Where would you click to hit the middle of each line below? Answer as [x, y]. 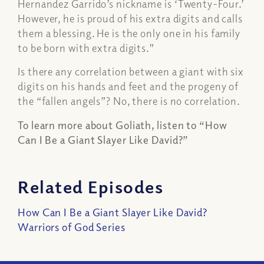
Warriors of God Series [72, 227]
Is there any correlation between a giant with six [131, 72]
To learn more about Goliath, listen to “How [123, 125]
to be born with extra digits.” [86, 48]
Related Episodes [90, 186]
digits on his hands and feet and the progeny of [128, 86]
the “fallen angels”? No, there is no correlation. [129, 101]
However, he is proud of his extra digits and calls [130, 19]
